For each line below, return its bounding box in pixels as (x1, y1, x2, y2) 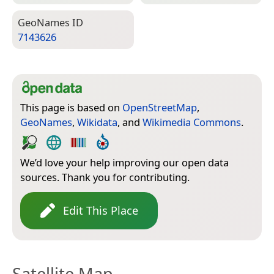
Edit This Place (63, 202, 138, 218)
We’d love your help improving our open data (20, 155, 229, 169)
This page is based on (20, 100, 122, 114)
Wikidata (77, 114, 117, 129)
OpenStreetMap (122, 100, 197, 114)
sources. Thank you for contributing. (20, 169, 190, 184)
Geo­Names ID (18, 15, 83, 29)
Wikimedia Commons (143, 114, 241, 129)
